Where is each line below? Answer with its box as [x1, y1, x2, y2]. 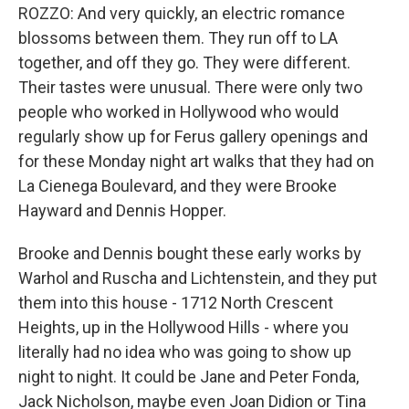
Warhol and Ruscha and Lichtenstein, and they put [18, 268, 377, 288]
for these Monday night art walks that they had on [18, 152, 374, 171]
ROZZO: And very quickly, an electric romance [18, 4, 345, 23]
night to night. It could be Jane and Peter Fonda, [18, 367, 359, 386]
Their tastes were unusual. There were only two [18, 78, 362, 97]
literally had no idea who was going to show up [18, 342, 351, 362]
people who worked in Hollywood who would [18, 102, 339, 121]
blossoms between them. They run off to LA [18, 28, 338, 47]
